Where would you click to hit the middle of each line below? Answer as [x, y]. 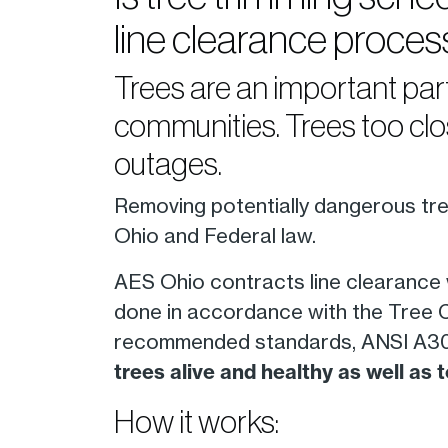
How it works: [196, 421]
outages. [168, 163]
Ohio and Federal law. [215, 235]
